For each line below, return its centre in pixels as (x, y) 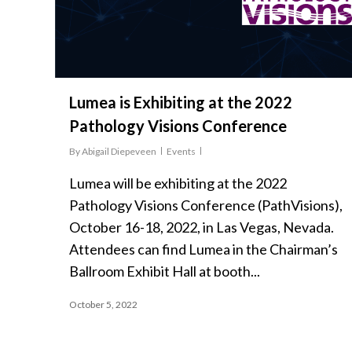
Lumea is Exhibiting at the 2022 (181, 103)
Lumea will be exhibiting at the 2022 (178, 183)
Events (181, 152)
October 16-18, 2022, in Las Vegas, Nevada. (202, 227)
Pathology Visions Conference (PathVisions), (206, 205)
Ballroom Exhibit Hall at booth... (165, 271)
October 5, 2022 (103, 305)
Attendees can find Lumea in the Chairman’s (203, 249)
